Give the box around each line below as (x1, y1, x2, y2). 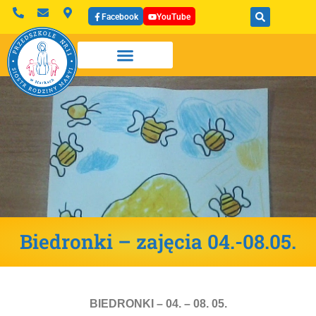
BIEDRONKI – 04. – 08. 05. (89, 298, 227, 310)
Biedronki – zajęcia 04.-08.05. (20, 229, 296, 255)
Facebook (102, 12, 138, 22)
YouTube (157, 12, 190, 22)
